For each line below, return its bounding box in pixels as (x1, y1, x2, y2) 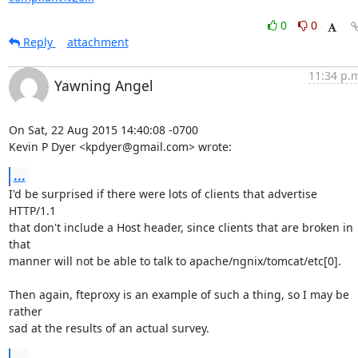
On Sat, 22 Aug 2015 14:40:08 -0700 (8, 122, 198, 137)
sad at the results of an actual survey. (8, 320, 209, 336)
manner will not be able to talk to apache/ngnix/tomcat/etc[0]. (8, 253, 341, 268)
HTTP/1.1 (8, 203, 56, 218)
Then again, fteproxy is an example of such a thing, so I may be (8, 287, 349, 302)
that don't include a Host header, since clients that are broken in (8, 220, 353, 235)
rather (8, 304, 42, 319)
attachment (66, 34, 129, 50)
